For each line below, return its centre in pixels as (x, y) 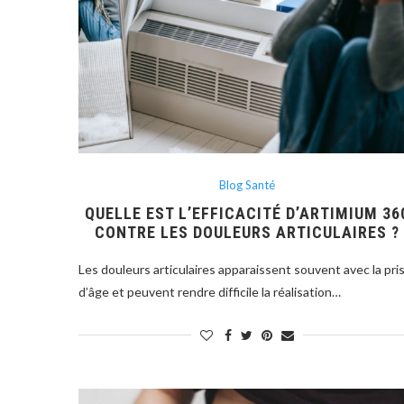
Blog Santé (248, 184)
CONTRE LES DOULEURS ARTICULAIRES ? (248, 232)
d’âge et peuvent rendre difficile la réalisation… (210, 291)
